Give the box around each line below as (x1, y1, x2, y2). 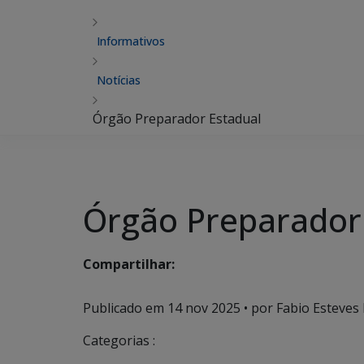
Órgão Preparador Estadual (93, 110, 261, 128)
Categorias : (83, 331, 155, 349)
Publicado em (83, 299, 167, 317)
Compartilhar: (83, 255, 175, 274)
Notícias (97, 72, 141, 88)
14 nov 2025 (167, 299, 240, 317)
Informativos (97, 33, 165, 49)
